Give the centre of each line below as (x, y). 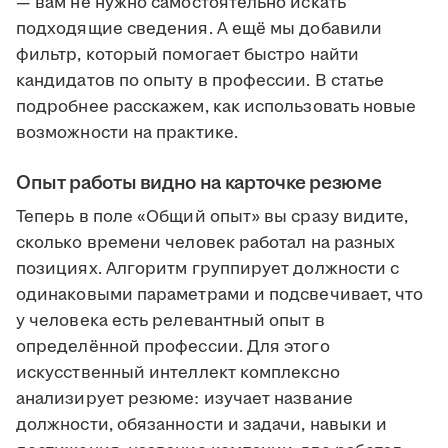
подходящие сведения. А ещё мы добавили (199, 29)
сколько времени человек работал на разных (206, 243)
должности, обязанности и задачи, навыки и (202, 425)
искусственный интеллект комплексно (178, 373)
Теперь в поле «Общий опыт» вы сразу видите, (212, 217)
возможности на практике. (127, 133)
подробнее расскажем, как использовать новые (216, 107)
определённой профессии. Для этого (173, 347)
